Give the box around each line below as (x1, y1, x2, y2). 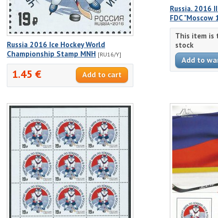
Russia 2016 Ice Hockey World (7, 40, 105, 49)
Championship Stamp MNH (7, 49, 96, 58)
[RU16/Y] (98, 51, 121, 58)
